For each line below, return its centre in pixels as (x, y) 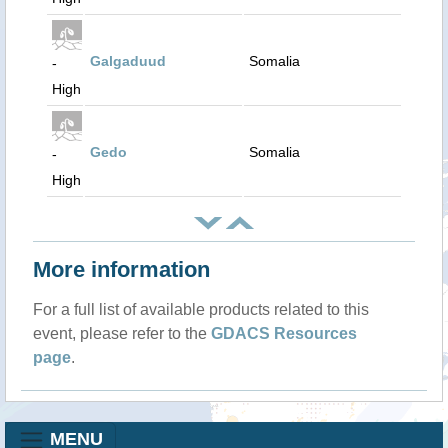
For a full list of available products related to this (201, 310)
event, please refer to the (122, 334)
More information (121, 270)
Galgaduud (128, 61)
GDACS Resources (284, 334)
